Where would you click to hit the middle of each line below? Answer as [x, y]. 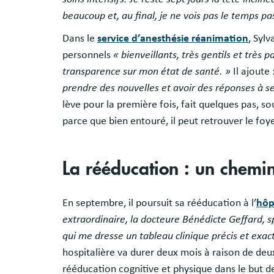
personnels [88, 55]
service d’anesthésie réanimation [173, 38]
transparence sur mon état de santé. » [146, 71]
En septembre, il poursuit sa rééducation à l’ [159, 203]
